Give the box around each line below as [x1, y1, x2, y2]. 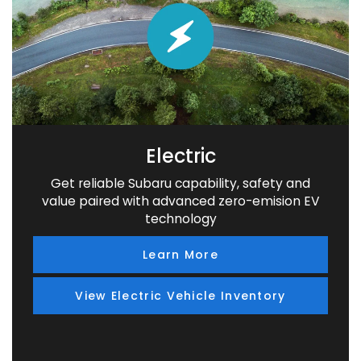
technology [144, 210, 217, 228]
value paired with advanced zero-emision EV [41, 193, 320, 210]
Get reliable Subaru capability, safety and [51, 175, 310, 193]
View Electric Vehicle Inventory [75, 288, 286, 305]
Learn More [143, 247, 218, 263]
